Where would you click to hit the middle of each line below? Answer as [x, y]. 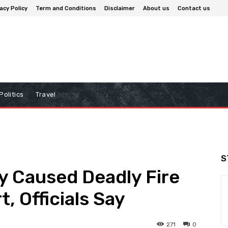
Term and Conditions [66, 8]
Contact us [194, 8]
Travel [46, 95]
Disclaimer [120, 8]
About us [156, 8]
